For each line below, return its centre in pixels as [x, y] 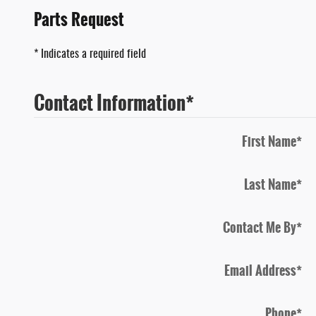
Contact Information [110, 103]
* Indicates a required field [90, 54]
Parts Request [79, 19]
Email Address [260, 271]
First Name [269, 142]
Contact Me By [260, 228]
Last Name [270, 185]
